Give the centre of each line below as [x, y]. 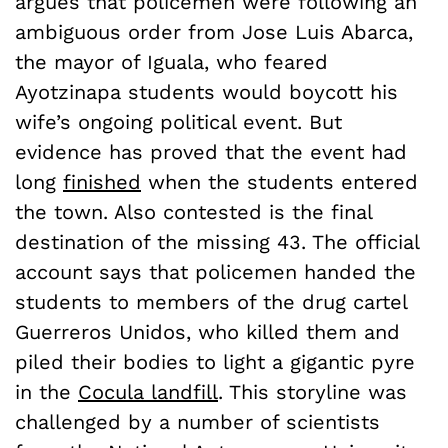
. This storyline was [312, 391]
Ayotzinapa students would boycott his [206, 91]
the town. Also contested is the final [193, 211]
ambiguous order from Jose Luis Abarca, [214, 31]
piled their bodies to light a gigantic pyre [215, 361]
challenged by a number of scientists [197, 421]
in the [46, 391]
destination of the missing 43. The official [217, 241]
